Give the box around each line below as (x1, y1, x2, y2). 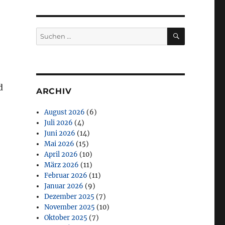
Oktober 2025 (44, 213, 88, 222)
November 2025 (44, 202, 95, 211)
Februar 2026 (44, 171, 88, 180)
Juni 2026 (44, 129, 76, 138)
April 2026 (44, 150, 78, 159)
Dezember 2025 (44, 192, 95, 201)
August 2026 (44, 107, 85, 117)
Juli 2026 (44, 118, 73, 127)
